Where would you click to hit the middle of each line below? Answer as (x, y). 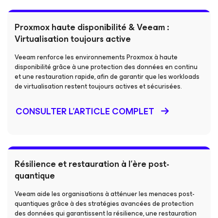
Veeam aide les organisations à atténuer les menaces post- (105, 194)
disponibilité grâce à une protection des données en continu (106, 67)
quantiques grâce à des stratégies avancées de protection (104, 204)
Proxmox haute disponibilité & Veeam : (92, 27)
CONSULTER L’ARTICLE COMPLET (85, 111)
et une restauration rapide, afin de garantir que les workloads (107, 77)
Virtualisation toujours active (73, 39)
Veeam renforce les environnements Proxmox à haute (96, 57)
